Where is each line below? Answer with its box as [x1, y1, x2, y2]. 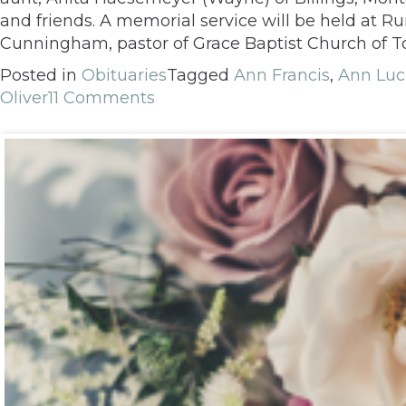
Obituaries [82, 65, 167, 86]
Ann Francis [234, 65, 330, 86]
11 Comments [48, 88, 155, 109]
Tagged [167, 65, 234, 86]
